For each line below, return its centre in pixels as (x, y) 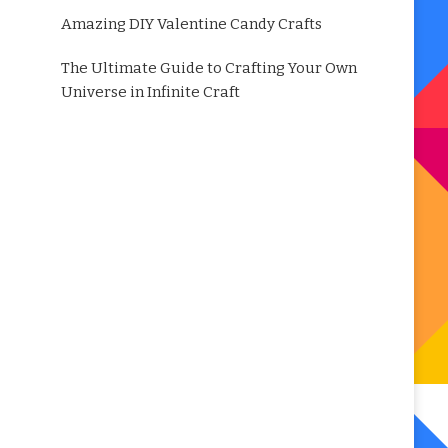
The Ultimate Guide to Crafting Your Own (208, 68)
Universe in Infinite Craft (150, 92)
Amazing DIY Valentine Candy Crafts (191, 24)
